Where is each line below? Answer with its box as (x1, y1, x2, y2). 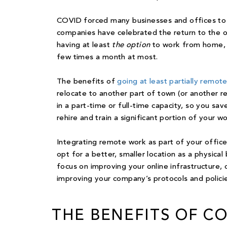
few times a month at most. (57, 54, 158, 62)
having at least (57, 42, 112, 50)
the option (112, 42, 153, 50)
